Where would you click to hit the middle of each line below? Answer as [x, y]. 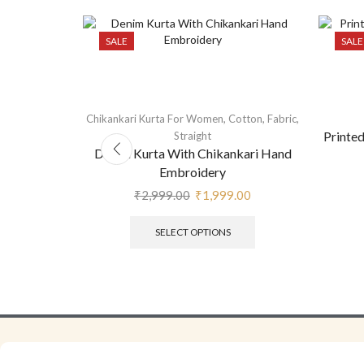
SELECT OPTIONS [193, 232]
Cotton [245, 119]
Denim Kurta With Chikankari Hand [193, 154]
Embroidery [193, 172]
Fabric [282, 119]
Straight [193, 136]
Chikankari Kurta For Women [155, 119]
